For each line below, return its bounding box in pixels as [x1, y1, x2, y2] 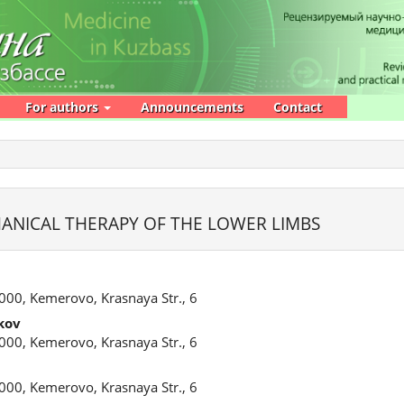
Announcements [141, 98, 243, 115]
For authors [25, 98, 102, 115]
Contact [273, 98, 322, 115]
